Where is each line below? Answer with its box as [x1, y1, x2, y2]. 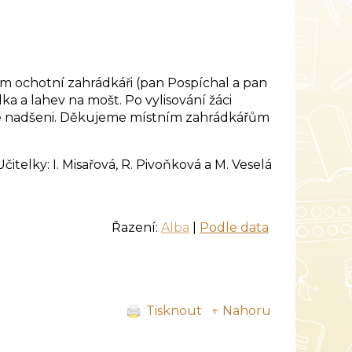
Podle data [200, 220, 269, 236]
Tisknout [146, 303, 202, 319]
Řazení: [112, 220, 161, 236]
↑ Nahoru [211, 303, 271, 319]
